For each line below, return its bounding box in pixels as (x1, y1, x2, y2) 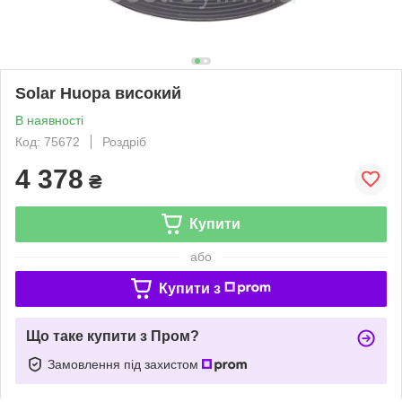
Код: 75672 (15, 134, 80, 149)
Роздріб (102, 134, 146, 149)
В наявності (15, 112, 83, 127)
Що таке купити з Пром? (26, 328, 199, 344)
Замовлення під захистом (48, 356, 202, 371)
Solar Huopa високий (15, 83, 181, 102)
